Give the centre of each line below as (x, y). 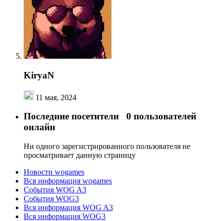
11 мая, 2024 (56, 97)
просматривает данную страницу (80, 155)
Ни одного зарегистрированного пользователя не (107, 147)
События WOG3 (51, 199)
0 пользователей (161, 116)
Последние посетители (75, 116)
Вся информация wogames (68, 181)
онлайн (39, 127)
